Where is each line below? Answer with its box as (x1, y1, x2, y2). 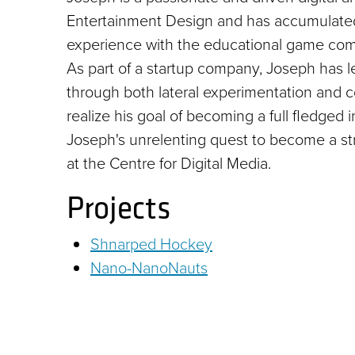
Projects (67, 185, 171, 230)
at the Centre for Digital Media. (67, 151, 271, 176)
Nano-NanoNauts (90, 256, 208, 281)
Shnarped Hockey (90, 232, 212, 257)
